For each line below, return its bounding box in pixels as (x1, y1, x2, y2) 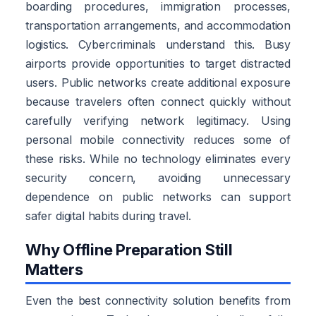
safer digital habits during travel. (25, 208, 191, 223)
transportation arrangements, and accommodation (25, 18, 291, 32)
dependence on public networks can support (25, 189, 291, 204)
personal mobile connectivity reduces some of (25, 132, 291, 147)
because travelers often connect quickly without (25, 94, 291, 109)
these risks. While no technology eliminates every (25, 151, 291, 166)
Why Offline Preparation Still (25, 240, 233, 259)
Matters (25, 260, 83, 279)
